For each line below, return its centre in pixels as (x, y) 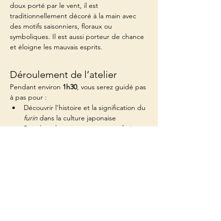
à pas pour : (28, 97)
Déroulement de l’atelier (63, 74)
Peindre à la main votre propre (72, 128)
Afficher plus (29, 154)
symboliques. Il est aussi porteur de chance (78, 36)
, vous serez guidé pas (112, 87)
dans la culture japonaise (77, 118)
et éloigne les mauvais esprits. (56, 47)
